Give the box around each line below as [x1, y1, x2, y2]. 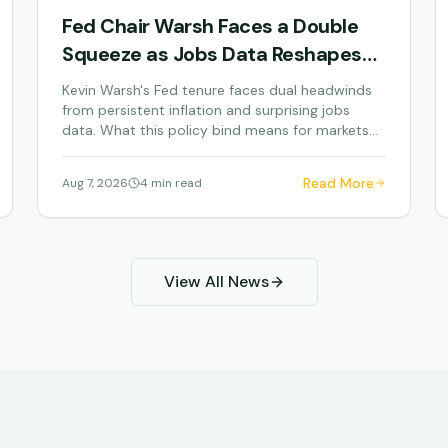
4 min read [140, 175, 203, 191]
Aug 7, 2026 [62, 175, 129, 191]
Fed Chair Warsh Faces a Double [62, 13, 359, 39]
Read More [302, 174, 374, 192]
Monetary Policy [62, 69, 212, 95]
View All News [163, 271, 269, 292]
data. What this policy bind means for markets [62, 121, 370, 139]
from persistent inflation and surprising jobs [62, 101, 351, 119]
